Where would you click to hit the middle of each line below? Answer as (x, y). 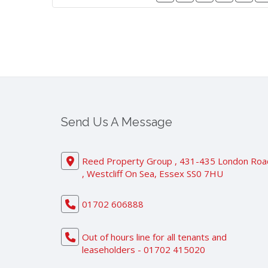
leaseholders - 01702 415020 (144, 250)
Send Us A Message (117, 122)
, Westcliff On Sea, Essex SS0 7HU (153, 174)
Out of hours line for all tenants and (154, 237)
